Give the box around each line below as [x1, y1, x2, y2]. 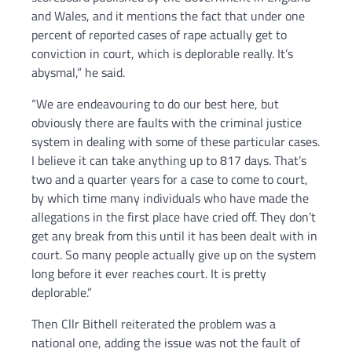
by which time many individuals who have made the [31, 189, 309, 208]
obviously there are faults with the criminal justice [31, 113, 302, 133]
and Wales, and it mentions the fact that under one [31, 6, 305, 26]
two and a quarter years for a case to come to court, [31, 170, 308, 189]
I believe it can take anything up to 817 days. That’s [31, 151, 306, 170]
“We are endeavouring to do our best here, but [31, 94, 279, 114]
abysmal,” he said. [31, 63, 125, 82]
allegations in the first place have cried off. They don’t [31, 207, 316, 227]
